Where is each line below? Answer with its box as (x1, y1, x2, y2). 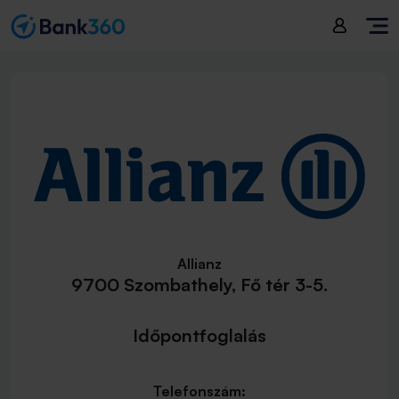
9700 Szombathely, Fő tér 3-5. (71, 273, 328, 296)
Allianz (177, 254, 222, 273)
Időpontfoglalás (133, 323, 266, 346)
